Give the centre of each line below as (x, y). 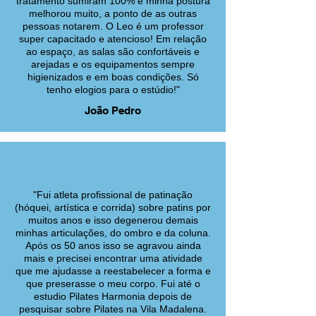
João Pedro (113, 110)
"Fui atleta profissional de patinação (113, 195)
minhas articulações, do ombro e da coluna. (113, 233)
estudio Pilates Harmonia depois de (113, 296)
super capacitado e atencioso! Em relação (113, 39)
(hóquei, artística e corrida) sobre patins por (113, 207)
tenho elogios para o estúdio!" (113, 90)
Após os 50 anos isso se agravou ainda (113, 245)
